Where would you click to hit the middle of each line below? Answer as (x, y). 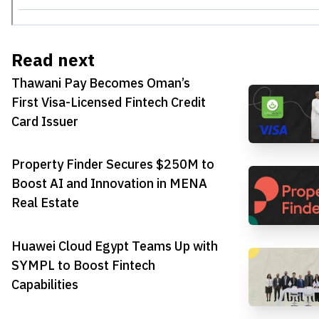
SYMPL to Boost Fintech (83, 265)
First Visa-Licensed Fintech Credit (109, 102)
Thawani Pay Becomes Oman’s (101, 83)
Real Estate (45, 203)
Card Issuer (45, 121)
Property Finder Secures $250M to (113, 164)
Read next (53, 60)
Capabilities (45, 284)
